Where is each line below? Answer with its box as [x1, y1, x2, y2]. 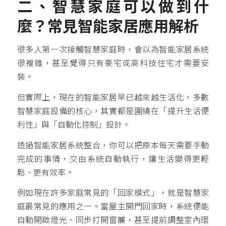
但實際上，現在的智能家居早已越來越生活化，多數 [17, 93, 209, 102]
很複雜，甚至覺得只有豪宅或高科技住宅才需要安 [17, 59, 209, 68]
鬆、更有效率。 [17, 168, 74, 177]
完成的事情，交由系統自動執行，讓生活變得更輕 [17, 154, 209, 163]
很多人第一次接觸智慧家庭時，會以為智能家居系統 [17, 45, 209, 54]
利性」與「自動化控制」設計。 [17, 120, 130, 129]
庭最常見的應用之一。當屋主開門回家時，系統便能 [17, 202, 209, 211]
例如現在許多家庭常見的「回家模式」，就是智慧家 [17, 189, 209, 198]
